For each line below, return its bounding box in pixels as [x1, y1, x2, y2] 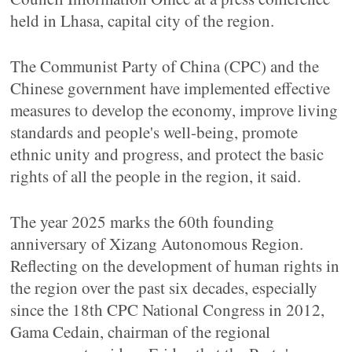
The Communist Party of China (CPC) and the [10, 55, 320, 77]
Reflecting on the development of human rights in [10, 255, 340, 277]
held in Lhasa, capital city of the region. [10, 9, 275, 31]
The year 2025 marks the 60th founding [10, 211, 275, 233]
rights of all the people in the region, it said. [10, 165, 302, 187]
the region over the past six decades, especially [10, 277, 318, 299]
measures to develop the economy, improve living [10, 99, 339, 121]
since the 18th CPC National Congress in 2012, [10, 299, 325, 321]
